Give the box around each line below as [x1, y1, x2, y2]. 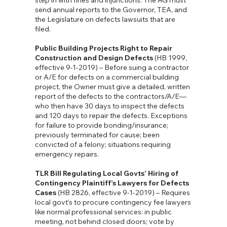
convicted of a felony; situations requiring [34, 140, 171, 149]
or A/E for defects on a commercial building [34, 72, 179, 82]
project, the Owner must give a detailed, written [34, 82, 190, 92]
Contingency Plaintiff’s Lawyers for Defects [34, 178, 189, 188]
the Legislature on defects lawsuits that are [34, 15, 175, 24]
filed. [34, 24, 51, 34]
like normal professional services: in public [34, 207, 172, 217]
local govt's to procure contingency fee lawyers [34, 198, 191, 207]
